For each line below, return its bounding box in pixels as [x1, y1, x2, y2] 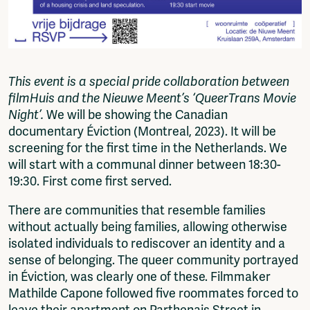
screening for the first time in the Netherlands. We [8, 140, 287, 156]
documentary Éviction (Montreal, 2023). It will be [8, 123, 276, 139]
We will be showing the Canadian [44, 107, 228, 122]
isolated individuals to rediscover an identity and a [8, 235, 285, 251]
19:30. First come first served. [8, 173, 172, 189]
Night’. [8, 107, 44, 122]
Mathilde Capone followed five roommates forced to [8, 285, 298, 301]
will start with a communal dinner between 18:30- [8, 156, 281, 172]
